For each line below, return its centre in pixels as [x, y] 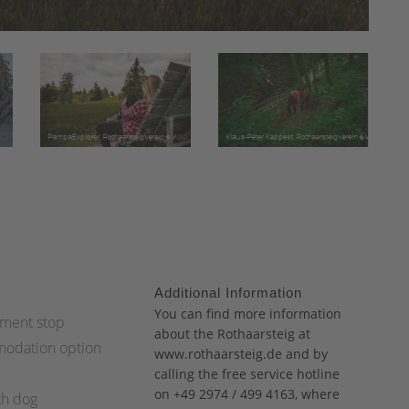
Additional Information [228, 293]
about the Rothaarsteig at [232, 334]
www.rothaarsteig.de [220, 354]
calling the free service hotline [247, 374]
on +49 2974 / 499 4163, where [247, 394]
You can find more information [248, 314]
